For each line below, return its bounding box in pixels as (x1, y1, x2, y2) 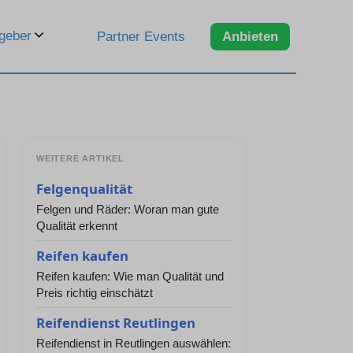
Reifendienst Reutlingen (36, 314, 195, 332)
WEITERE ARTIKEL (36, 154, 124, 163)
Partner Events (97, 28, 185, 44)
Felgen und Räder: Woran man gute (36, 203, 219, 216)
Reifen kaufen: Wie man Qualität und (36, 269, 224, 283)
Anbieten (222, 28, 278, 44)
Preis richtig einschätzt (36, 286, 153, 299)
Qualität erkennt (36, 219, 117, 232)
